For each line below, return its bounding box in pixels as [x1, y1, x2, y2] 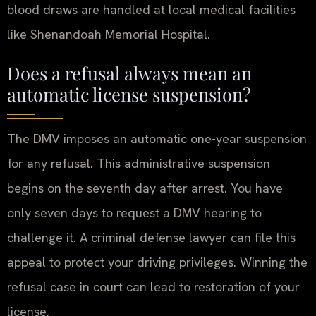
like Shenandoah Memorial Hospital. [7, 25, 210, 42]
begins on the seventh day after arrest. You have [7, 180, 283, 197]
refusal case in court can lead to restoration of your [7, 279, 300, 296]
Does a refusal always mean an [7, 61, 252, 85]
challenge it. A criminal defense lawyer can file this [7, 229, 296, 246]
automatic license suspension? [7, 82, 251, 107]
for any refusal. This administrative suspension [7, 155, 270, 172]
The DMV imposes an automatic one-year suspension [7, 130, 307, 147]
